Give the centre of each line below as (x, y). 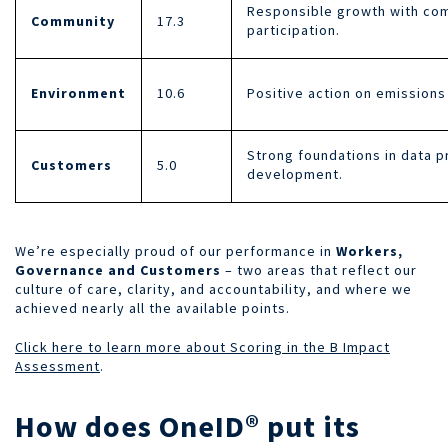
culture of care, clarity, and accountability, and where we (213, 288)
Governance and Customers (118, 269)
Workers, (369, 250)
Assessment (57, 365)
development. (295, 173)
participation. (293, 29)
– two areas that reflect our (319, 269)
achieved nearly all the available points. (152, 307)
